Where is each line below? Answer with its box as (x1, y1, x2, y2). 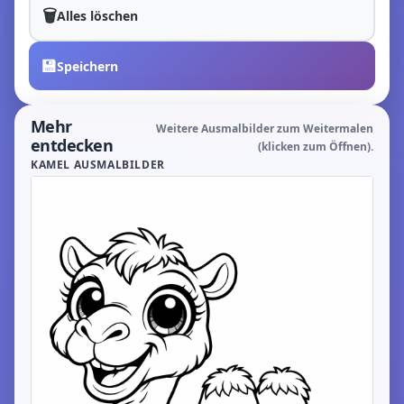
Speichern (57, 57, 118, 75)
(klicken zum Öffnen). (258, 139, 373, 154)
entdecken (31, 134, 114, 156)
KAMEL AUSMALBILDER (31, 157, 165, 172)
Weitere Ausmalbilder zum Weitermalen (156, 121, 373, 136)
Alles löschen (57, 6, 138, 24)
